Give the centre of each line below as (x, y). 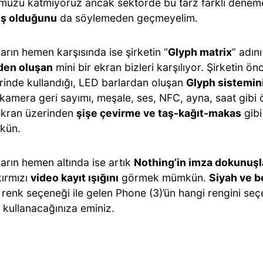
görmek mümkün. (164, 178)
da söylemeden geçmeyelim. (127, 18)
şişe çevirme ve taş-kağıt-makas (159, 113)
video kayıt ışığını (75, 178)
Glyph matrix (200, 52)
